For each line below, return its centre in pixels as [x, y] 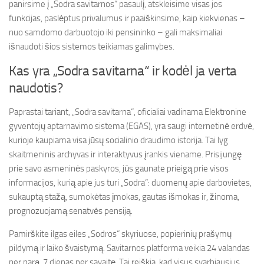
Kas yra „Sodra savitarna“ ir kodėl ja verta [123, 71]
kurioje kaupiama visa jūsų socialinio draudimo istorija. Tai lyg [118, 140]
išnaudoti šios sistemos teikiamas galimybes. [92, 47]
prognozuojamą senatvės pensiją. [71, 211]
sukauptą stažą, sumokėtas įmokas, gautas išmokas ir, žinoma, [124, 197]
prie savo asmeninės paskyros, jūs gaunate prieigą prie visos [119, 169]
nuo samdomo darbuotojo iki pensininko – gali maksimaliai [115, 32]
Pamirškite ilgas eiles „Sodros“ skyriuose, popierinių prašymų [120, 234]
